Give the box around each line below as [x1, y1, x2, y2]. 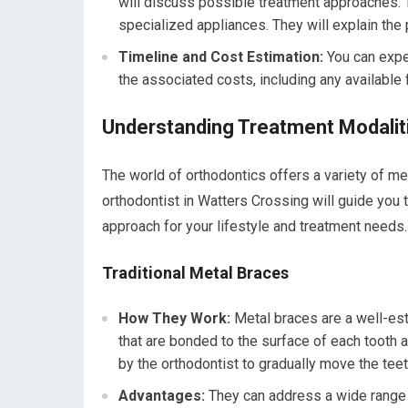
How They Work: [118, 310, 230, 328]
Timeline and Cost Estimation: [118, 48, 323, 66]
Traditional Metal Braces [102, 263, 289, 283]
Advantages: [118, 387, 205, 405]
